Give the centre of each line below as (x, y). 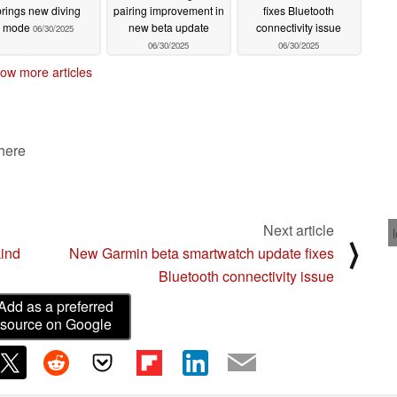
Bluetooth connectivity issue (246, 276)
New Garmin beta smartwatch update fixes (202, 253)
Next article (299, 230)
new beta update (168, 27)
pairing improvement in (168, 11)
